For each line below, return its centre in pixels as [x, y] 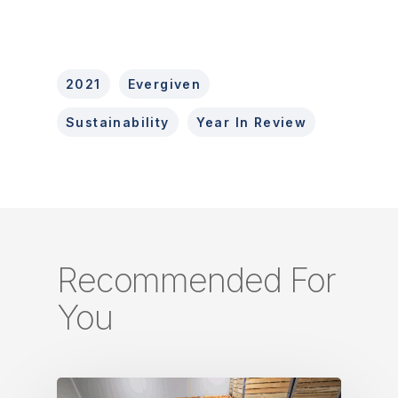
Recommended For [196, 280]
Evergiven [164, 84]
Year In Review [251, 122]
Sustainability [118, 122]
